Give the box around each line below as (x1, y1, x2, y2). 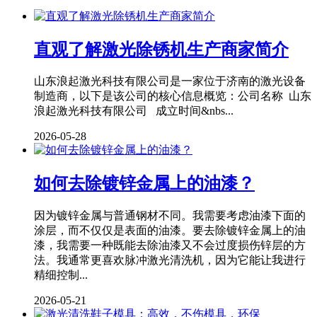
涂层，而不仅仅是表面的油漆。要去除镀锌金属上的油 (34, 224, 306, 237)
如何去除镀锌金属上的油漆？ (34, 174, 255, 193)
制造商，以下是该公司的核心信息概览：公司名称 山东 (34, 90, 311, 103)
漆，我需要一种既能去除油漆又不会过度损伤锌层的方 (34, 239, 306, 252)
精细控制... (34, 269, 88, 282)
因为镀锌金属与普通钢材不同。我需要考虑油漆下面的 (34, 209, 306, 222)
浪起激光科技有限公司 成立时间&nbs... (34, 105, 234, 117)
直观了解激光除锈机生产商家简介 (34, 40, 289, 59)
